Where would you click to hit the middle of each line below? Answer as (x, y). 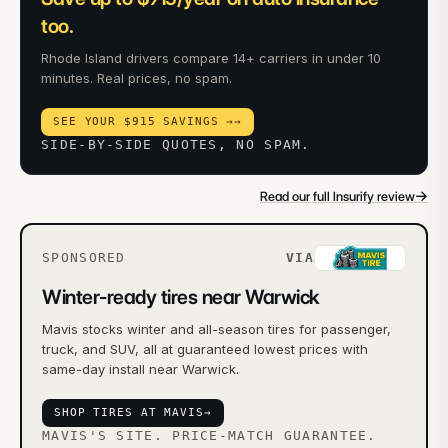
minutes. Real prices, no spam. (136, 78)
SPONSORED (84, 257)
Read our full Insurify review (337, 196)
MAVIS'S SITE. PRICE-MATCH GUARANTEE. (209, 435)
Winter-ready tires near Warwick (181, 297)
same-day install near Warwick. (140, 369)
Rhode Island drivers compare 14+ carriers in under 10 (211, 58)
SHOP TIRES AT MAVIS (129, 412)
